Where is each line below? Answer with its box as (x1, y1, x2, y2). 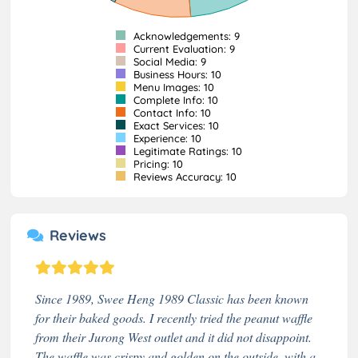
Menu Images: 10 (130, 80, 214, 93)
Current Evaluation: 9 (130, 42, 235, 55)
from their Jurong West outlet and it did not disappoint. (35, 328, 312, 345)
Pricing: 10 (130, 157, 183, 170)
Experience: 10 (130, 131, 201, 145)
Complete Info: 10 (130, 93, 218, 106)
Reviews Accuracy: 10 (130, 169, 237, 183)
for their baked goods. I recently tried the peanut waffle (35, 308, 312, 326)
